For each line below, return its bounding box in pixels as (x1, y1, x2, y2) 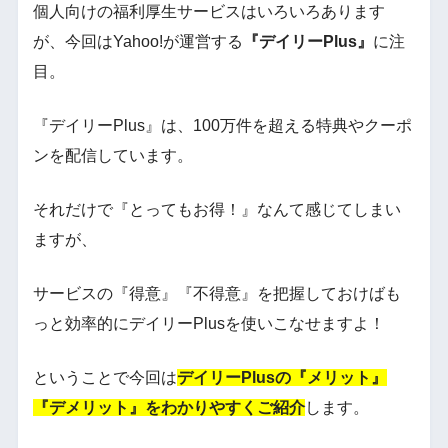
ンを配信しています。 (32, 147, 193, 165)
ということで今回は (32, 369, 177, 387)
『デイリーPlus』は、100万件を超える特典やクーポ (32, 117, 412, 135)
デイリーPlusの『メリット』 (176, 369, 387, 387)
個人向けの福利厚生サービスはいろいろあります (32, 3, 385, 21)
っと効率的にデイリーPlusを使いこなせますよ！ (32, 315, 385, 333)
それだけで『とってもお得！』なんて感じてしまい (32, 201, 401, 219)
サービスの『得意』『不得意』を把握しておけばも (32, 285, 401, 303)
